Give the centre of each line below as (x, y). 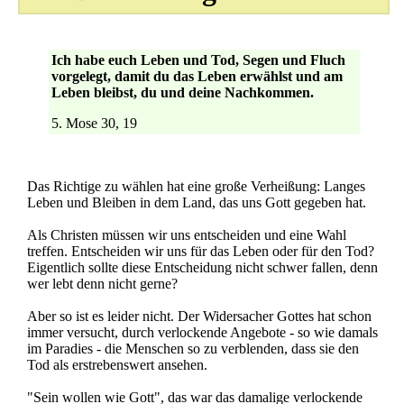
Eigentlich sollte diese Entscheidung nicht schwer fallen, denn (202, 267)
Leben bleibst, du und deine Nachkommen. (182, 92)
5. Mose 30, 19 (94, 123)
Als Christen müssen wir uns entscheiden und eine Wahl (187, 235)
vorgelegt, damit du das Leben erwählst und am (197, 76)
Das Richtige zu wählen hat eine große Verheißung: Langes (196, 186)
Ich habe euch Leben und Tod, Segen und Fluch (198, 60)
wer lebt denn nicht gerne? (102, 284)
